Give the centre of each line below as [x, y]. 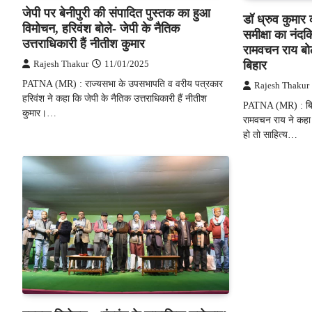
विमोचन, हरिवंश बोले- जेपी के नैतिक [101, 28]
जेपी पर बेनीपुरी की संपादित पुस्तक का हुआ [116, 13]
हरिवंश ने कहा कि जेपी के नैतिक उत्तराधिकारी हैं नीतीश [115, 98]
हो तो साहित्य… [270, 134]
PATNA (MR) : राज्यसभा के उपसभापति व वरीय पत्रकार [123, 83]
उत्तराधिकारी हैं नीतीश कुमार [84, 44]
